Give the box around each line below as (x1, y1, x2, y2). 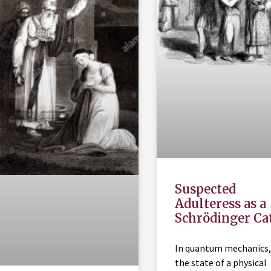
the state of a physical (174, 256, 267, 269)
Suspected (174, 181, 236, 197)
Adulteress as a (174, 195, 266, 211)
